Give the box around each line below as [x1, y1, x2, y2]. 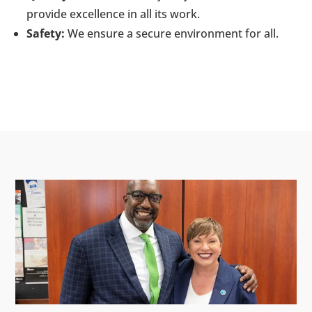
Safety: [26, 26, 65, 42]
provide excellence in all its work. [26, 6, 201, 22]
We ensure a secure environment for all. [65, 26, 279, 42]
